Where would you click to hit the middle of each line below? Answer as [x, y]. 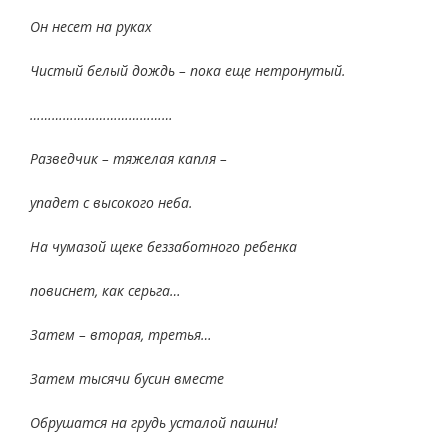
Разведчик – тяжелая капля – [128, 158]
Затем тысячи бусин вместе [127, 378]
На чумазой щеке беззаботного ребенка [163, 246]
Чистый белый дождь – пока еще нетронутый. [188, 70]
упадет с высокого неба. [111, 202]
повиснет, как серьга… [105, 290]
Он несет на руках [91, 26]
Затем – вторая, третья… [121, 334]
